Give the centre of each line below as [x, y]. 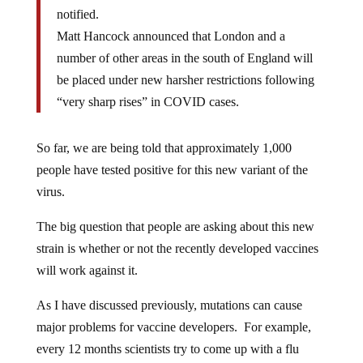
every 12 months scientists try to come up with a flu [167, 349]
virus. [50, 192]
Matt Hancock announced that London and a [171, 36]
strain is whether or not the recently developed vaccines [177, 249]
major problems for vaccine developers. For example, [173, 327]
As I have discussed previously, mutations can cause [169, 305]
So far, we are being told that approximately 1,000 [164, 148]
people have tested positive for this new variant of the [172, 170]
